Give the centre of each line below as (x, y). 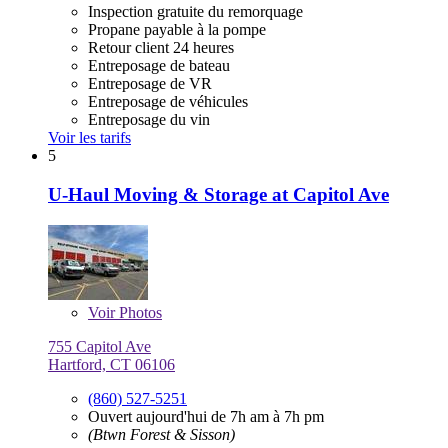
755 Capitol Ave (99, 346)
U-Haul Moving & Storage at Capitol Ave (218, 195)
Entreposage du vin (149, 120)
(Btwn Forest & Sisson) (161, 434)
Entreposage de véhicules (168, 102)
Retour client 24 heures (161, 48)
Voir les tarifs (89, 138)
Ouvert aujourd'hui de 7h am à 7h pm (206, 416)
